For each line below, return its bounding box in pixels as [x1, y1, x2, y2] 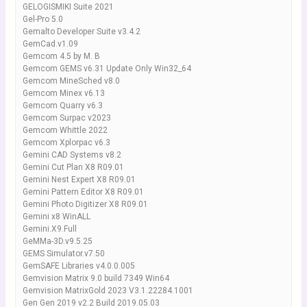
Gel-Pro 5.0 [22, 14, 63, 24]
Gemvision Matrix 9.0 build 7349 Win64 [22, 273, 169, 283]
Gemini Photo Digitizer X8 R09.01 [22, 199, 148, 209]
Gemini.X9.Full [22, 224, 77, 234]
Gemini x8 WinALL [22, 212, 90, 221]
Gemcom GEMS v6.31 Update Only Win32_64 [22, 64, 191, 73]
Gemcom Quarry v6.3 [22, 101, 103, 110]
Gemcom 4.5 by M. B [22, 51, 100, 61]
